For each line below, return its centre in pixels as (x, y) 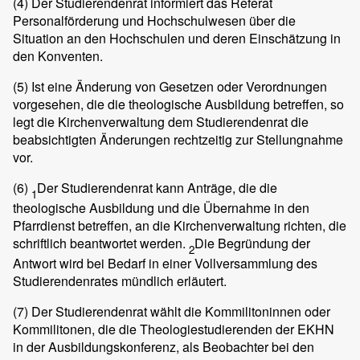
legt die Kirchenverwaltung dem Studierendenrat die (161, 121)
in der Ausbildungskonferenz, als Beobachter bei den (164, 346)
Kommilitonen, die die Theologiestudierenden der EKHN (174, 329)
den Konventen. (58, 55)
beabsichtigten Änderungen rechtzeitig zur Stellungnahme (178, 139)
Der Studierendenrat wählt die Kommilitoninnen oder (179, 311)
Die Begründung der (252, 243)
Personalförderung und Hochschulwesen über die (154, 20)
